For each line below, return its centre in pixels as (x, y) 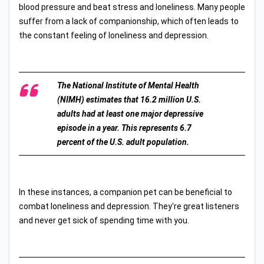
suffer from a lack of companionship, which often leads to (129, 21)
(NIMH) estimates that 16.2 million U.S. (129, 99)
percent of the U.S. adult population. (123, 142)
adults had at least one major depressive (130, 113)
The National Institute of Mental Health (128, 85)
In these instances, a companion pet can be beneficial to (126, 192)
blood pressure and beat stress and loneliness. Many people (132, 7)
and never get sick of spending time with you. (104, 220)
